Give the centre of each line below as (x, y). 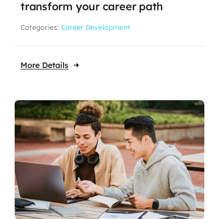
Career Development (96, 28)
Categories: (41, 28)
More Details (44, 65)
